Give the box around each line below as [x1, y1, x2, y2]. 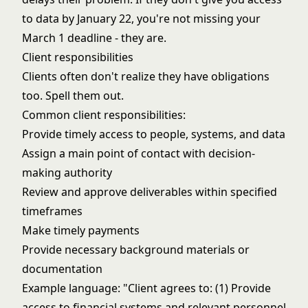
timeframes [22, 203, 82, 219]
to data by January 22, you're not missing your [22, 11, 261, 26]
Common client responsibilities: [22, 107, 186, 122]
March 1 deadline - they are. [22, 30, 166, 45]
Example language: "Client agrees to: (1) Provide [22, 280, 271, 296]
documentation [22, 261, 102, 276]
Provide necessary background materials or [22, 242, 250, 257]
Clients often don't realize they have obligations [22, 69, 269, 84]
